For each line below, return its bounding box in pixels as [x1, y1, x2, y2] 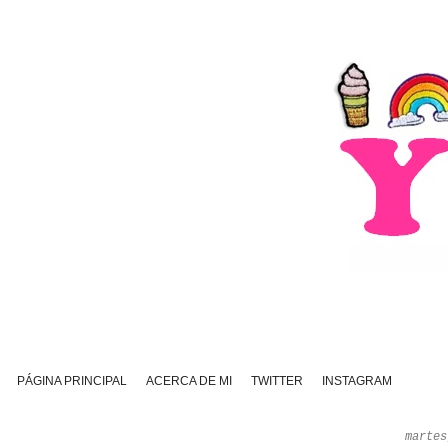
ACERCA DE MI [145, 374, 232, 388]
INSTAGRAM [321, 374, 392, 388]
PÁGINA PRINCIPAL [16, 374, 127, 388]
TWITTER [250, 374, 303, 388]
